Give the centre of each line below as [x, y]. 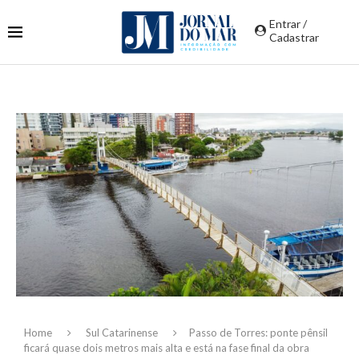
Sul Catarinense [122, 333]
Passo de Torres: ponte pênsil [258, 333]
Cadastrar [294, 37]
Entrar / [288, 23]
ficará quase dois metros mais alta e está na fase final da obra [167, 348]
